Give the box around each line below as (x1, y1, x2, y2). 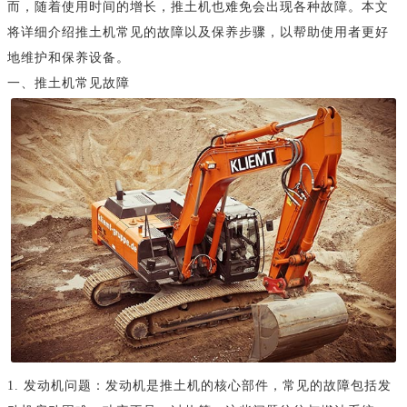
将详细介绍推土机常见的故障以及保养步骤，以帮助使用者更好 (7, 25, 389, 39)
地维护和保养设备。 (7, 50, 130, 65)
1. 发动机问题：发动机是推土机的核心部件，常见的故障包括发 (7, 379, 392, 393)
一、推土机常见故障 (7, 75, 130, 90)
